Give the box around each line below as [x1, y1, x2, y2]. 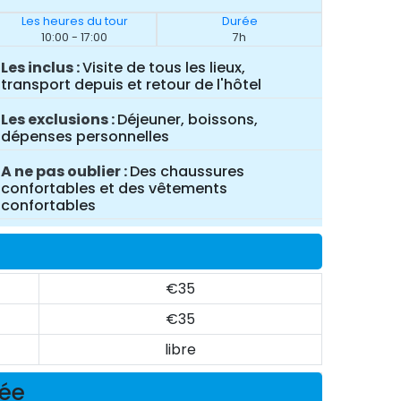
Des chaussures [129, 160, 244, 182]
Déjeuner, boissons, [116, 109, 258, 131]
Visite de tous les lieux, [81, 57, 245, 79]
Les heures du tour [21, 13, 128, 30]
